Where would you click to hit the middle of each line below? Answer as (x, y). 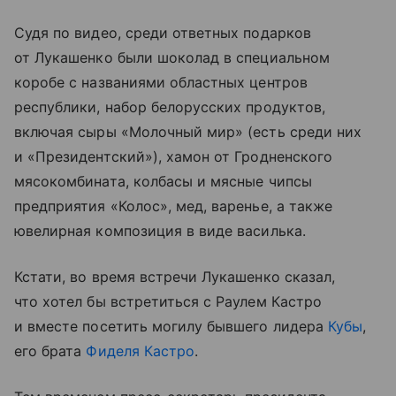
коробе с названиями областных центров (161, 82)
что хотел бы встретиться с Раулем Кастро (168, 301)
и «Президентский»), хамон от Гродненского (173, 156)
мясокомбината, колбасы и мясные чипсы (163, 181)
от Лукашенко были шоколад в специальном (172, 57)
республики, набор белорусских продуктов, (170, 107)
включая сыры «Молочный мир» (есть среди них (188, 131)
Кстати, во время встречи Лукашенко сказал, (175, 276)
